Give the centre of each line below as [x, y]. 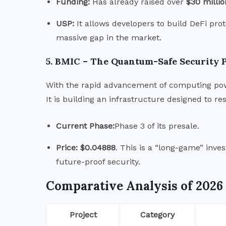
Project [83, 214]
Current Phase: [85, 126]
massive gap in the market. [109, 37]
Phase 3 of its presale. [157, 126]
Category [157, 214]
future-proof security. [98, 161]
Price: [67, 147]
